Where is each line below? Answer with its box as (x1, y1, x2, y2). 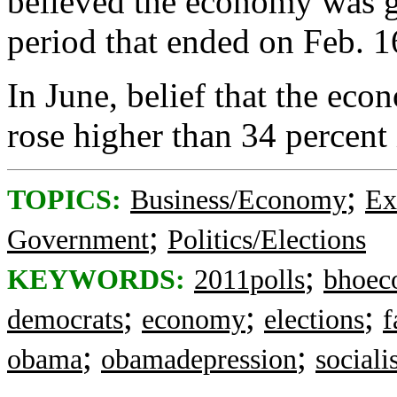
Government (7, 224, 149, 255)
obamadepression (101, 344, 297, 375)
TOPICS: (7, 184, 121, 215)
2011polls (194, 264, 305, 295)
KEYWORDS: (7, 264, 185, 295)
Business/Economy (130, 184, 346, 215)
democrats (7, 304, 123, 335)
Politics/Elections (167, 224, 366, 255)
